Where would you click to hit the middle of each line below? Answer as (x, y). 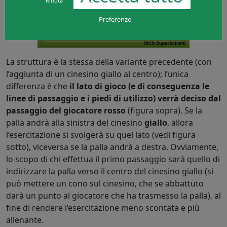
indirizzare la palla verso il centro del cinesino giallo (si (110, 171)
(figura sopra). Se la (164, 110)
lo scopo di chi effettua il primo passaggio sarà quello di (113, 159)
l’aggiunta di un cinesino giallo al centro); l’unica (97, 74)
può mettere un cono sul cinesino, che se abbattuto (105, 183)
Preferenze (115, 19)
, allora (180, 122)
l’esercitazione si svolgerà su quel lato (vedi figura (101, 135)
